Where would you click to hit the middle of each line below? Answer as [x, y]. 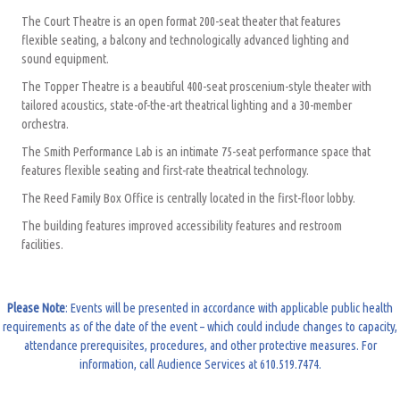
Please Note [36, 307]
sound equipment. [65, 58]
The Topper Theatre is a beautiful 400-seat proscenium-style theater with [196, 86]
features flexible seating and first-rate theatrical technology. [165, 170]
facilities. [42, 244]
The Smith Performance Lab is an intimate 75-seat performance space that [196, 151]
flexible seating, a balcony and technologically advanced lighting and [185, 39]
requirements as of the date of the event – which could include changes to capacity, [200, 326]
